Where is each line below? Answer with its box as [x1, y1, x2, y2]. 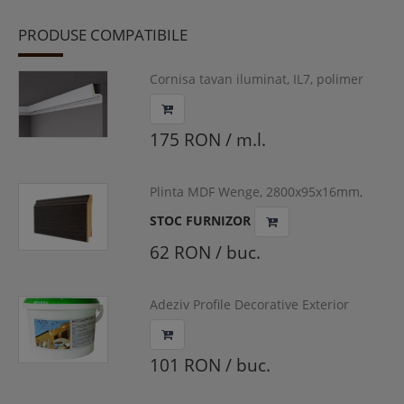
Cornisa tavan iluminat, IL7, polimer [149, 70, 363, 88]
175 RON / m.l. [149, 128, 266, 152]
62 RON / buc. [149, 241, 261, 265]
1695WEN [149, 201, 207, 219]
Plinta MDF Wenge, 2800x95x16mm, [149, 183, 363, 201]
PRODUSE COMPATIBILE [18, 24, 188, 46]
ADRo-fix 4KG [149, 314, 228, 332]
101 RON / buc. [149, 353, 271, 378]
